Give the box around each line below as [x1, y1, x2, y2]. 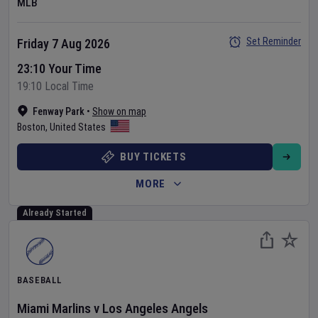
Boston [17, 121, 45, 133]
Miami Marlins [17, 300, 91, 317]
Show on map [92, 106, 146, 117]
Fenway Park [33, 106, 84, 117]
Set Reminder [246, 35, 301, 47]
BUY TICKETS [120, 150, 187, 163]
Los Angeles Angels [102, 300, 208, 317]
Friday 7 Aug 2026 [17, 36, 110, 51]
